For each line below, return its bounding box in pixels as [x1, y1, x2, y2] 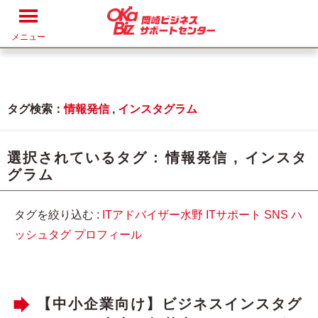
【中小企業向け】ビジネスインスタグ [37, 296, 302, 312]
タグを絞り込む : [14, 209, 102, 221]
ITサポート [206, 209, 261, 221]
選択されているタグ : [7, 150, 165, 165]
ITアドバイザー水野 [102, 209, 203, 221]
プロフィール [74, 229, 142, 241]
